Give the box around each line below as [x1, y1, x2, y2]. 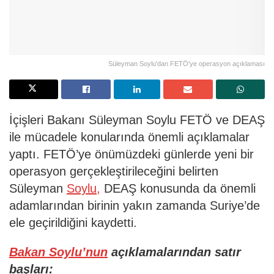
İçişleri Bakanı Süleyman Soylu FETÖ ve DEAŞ [9, 113, 265, 127]
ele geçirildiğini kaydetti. [9, 215, 137, 229]
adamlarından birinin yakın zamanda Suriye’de [9, 198, 260, 212]
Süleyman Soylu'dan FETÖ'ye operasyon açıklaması [108, 59, 265, 67]
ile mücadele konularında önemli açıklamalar [9, 130, 250, 144]
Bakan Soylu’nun [9, 245, 108, 259]
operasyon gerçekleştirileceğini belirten [9, 164, 218, 178]
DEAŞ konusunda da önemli [100, 181, 256, 195]
